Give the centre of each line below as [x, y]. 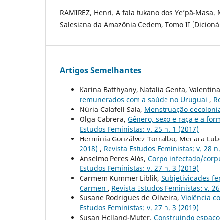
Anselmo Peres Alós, [114, 159]
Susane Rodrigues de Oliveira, [130, 198]
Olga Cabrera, [104, 119]
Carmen [94, 188]
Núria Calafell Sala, [112, 110]
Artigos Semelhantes [101, 70]
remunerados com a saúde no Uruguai [144, 100]
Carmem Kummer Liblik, [120, 178]
